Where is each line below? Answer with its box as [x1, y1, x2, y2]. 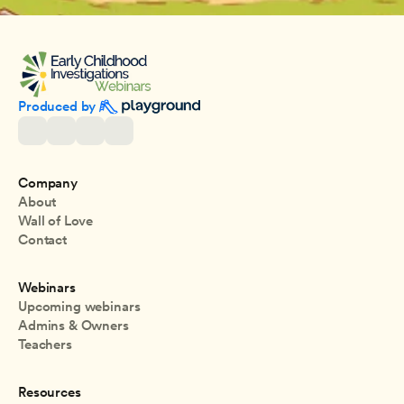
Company [18, 175, 78, 191]
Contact [18, 232, 67, 248]
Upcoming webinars [18, 298, 141, 315]
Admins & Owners [18, 317, 129, 334]
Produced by [18, 98, 100, 115]
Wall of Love [18, 213, 94, 229]
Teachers [18, 336, 72, 353]
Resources [18, 384, 81, 400]
